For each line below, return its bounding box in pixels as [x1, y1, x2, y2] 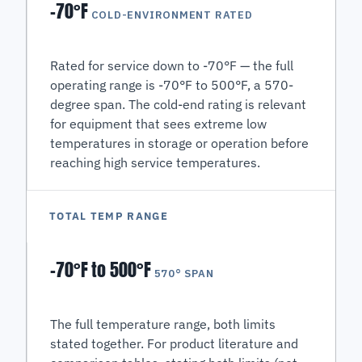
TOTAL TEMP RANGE [57, 209, 168, 224]
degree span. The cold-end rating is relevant [50, 96, 307, 113]
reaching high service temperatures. [50, 154, 261, 171]
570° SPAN [154, 267, 214, 281]
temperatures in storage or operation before [50, 135, 309, 152]
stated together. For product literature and [50, 335, 299, 352]
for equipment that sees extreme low [50, 116, 267, 133]
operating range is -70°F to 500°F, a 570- [50, 77, 294, 94]
